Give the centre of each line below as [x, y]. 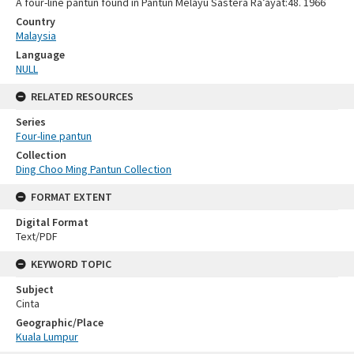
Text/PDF [37, 236]
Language [40, 54]
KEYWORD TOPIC [71, 264]
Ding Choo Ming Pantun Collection [94, 169]
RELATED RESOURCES [82, 96]
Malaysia [36, 35]
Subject [35, 289]
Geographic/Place [60, 322]
